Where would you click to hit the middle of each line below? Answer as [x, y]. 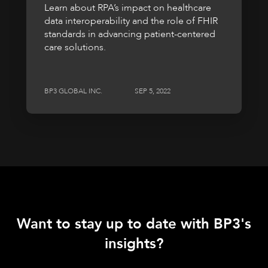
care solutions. [75, 48]
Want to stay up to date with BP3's [134, 224]
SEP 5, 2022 [153, 91]
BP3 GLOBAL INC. [73, 91]
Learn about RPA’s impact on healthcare [128, 8]
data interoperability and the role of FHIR [131, 21]
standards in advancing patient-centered [130, 34]
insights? [134, 244]
